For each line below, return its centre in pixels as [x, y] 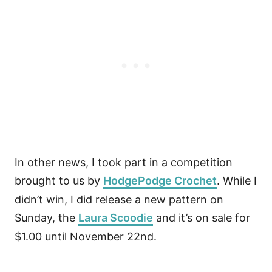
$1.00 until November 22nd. [86, 236]
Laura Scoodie [116, 217]
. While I [237, 180]
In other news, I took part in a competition [124, 162]
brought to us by [59, 180]
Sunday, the [46, 217]
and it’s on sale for [202, 217]
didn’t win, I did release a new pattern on [119, 199]
